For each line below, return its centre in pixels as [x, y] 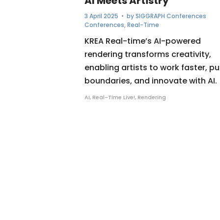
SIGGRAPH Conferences [171, 16]
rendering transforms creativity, [148, 54]
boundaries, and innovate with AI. [151, 81]
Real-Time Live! [114, 97]
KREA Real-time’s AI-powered [143, 41]
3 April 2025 [101, 16]
